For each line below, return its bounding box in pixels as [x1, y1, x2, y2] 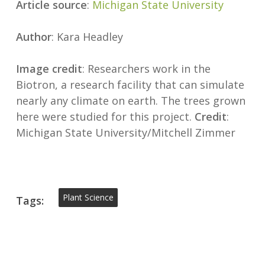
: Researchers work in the [82, 62, 211, 76]
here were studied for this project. [15, 109, 195, 124]
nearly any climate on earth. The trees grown [15, 93, 245, 108]
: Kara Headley [51, 30, 123, 44]
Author [15, 30, 51, 44]
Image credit [15, 62, 82, 76]
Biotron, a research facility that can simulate [15, 77, 244, 92]
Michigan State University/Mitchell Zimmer [15, 125, 235, 140]
